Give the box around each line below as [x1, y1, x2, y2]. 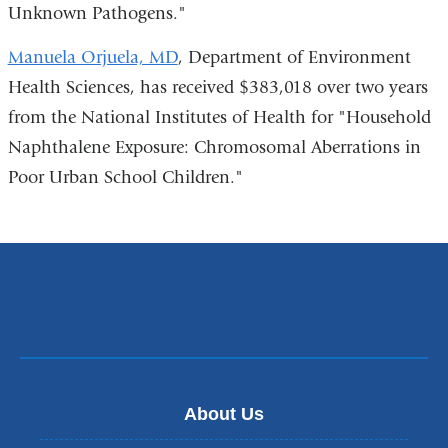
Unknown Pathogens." [7, 3, 186, 25]
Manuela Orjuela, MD [7, 46, 178, 68]
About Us [184, 404, 264, 425]
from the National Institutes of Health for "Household [7, 106, 431, 128]
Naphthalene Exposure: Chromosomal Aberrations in [7, 136, 421, 158]
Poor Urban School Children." [7, 166, 243, 188]
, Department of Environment [177, 46, 411, 68]
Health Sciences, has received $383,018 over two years [7, 76, 428, 98]
